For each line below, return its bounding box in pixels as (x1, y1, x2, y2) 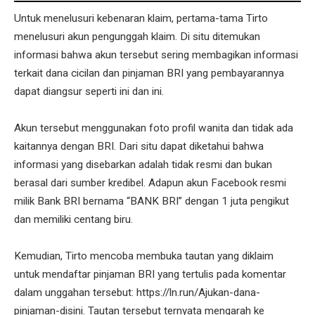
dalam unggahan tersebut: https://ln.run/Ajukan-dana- (14, 286, 260, 300)
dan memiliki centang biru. (14, 213, 133, 226)
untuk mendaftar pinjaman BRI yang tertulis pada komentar (14, 268, 286, 281)
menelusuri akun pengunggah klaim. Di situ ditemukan (14, 30, 260, 44)
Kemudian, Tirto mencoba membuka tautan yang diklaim (14, 250, 274, 263)
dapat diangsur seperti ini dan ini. (14, 85, 164, 98)
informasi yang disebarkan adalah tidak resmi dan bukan (14, 158, 272, 172)
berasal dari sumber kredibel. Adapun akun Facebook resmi (14, 176, 286, 190)
